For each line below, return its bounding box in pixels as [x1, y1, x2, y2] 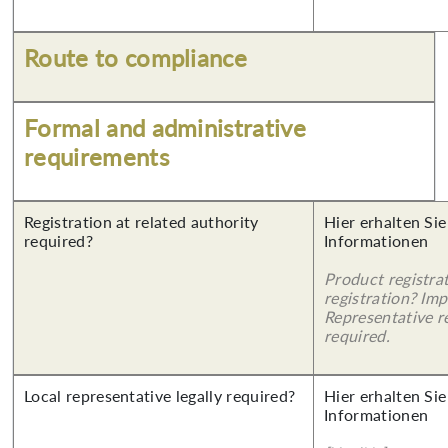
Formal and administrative [24, 113, 307, 142]
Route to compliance [24, 43, 248, 72]
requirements [24, 142, 169, 171]
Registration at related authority [24, 212, 259, 231]
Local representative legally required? [24, 386, 296, 405]
